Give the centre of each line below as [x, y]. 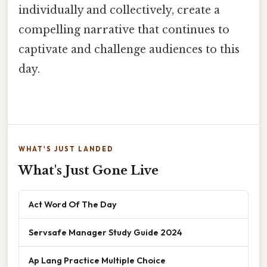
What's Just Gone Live [89, 170]
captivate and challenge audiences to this [129, 50]
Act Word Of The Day [73, 204]
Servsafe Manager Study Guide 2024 [105, 232]
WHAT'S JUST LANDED [66, 149]
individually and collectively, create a [119, 10]
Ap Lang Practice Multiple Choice [97, 260]
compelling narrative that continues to [124, 30]
